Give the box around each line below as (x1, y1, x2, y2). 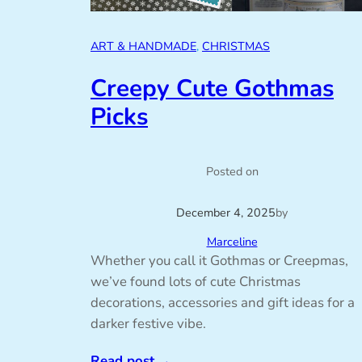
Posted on (205, 163, 259, 180)
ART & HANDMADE (90, 37, 196, 54)
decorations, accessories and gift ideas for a (90, 293, 355, 313)
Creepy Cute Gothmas (90, 72, 334, 105)
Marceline (206, 234, 258, 250)
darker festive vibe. (90, 314, 206, 334)
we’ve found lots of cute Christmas (90, 272, 301, 292)
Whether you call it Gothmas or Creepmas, (90, 251, 348, 271)
